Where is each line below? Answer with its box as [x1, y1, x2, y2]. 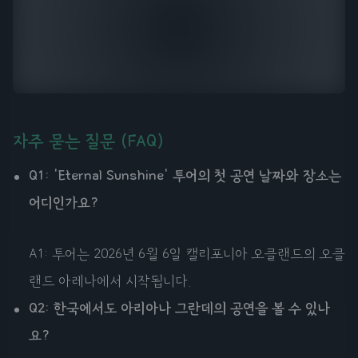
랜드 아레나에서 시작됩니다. [29, 272, 192, 289]
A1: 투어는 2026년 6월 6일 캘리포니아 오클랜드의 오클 [29, 245, 345, 262]
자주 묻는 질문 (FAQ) [13, 130, 164, 151]
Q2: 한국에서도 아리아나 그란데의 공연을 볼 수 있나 [29, 300, 330, 316]
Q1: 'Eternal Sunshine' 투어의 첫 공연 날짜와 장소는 [29, 167, 341, 184]
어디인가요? [29, 194, 99, 211]
